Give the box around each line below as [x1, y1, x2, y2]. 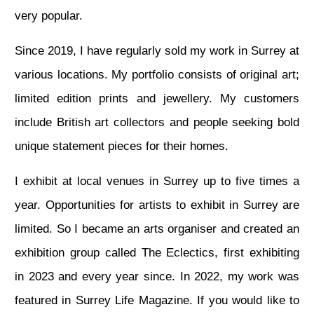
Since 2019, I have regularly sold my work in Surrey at [15, 43, 299, 57]
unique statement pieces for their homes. [15, 139, 232, 153]
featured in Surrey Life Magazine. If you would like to [15, 293, 299, 307]
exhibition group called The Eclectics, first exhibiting [15, 245, 299, 259]
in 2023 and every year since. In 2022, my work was [15, 269, 299, 283]
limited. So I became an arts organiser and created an [15, 221, 299, 235]
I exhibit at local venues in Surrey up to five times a [15, 174, 299, 188]
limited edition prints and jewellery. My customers [15, 91, 299, 105]
